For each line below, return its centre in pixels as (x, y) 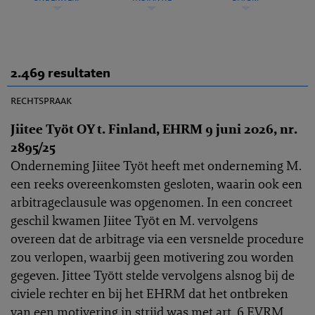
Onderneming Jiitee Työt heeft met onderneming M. (156, 165)
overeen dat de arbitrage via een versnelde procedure (157, 238)
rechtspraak (41, 100)
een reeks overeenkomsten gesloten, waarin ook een (156, 184)
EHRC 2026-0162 (253, 81)
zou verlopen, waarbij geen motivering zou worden (152, 257)
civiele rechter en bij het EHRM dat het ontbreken (149, 293)
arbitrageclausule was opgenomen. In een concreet (152, 202)
